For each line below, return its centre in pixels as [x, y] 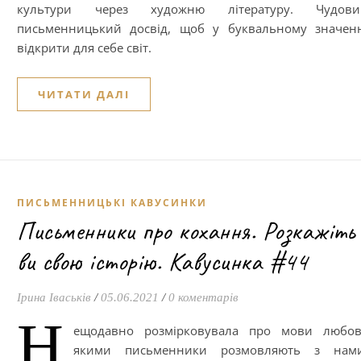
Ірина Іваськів [54, 297]
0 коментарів [203, 297]
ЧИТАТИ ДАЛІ [84, 94]
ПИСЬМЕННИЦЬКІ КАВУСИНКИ [112, 203]
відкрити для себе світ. [84, 48]
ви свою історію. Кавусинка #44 [162, 261]
